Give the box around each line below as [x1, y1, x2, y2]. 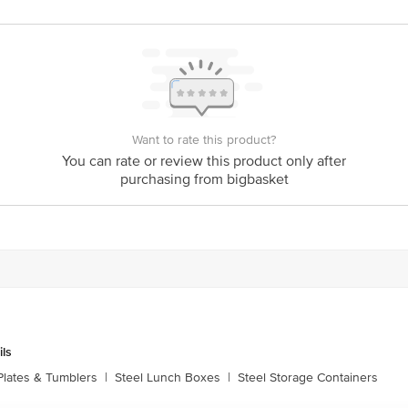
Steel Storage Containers [238, 370, 378, 385]
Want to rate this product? [132, 132, 276, 148]
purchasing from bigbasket [119, 170, 289, 189]
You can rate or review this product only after [62, 152, 346, 170]
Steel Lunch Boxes [115, 370, 220, 385]
